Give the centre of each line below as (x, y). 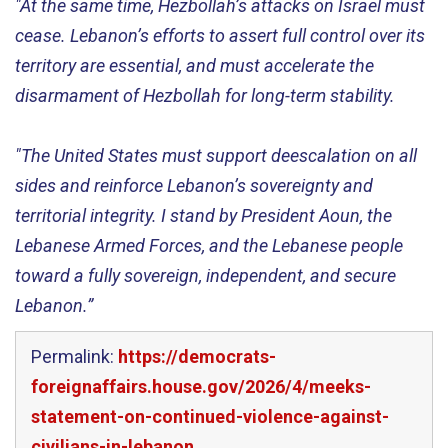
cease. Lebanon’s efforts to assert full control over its (220, 35)
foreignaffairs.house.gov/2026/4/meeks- (201, 386)
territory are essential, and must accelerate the (194, 65)
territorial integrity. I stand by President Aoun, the (203, 215)
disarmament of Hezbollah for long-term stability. (205, 95)
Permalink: (74, 356)
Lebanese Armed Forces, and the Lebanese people (209, 245)
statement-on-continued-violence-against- (210, 416)
